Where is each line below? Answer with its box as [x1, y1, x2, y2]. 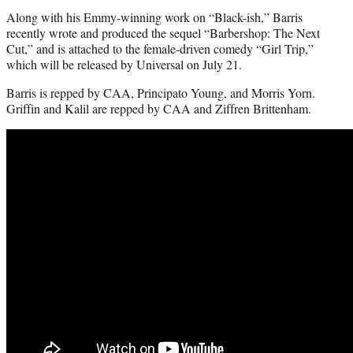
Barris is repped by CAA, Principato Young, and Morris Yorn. [6, 84, 315, 102]
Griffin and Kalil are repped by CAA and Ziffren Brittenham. [6, 100, 311, 117]
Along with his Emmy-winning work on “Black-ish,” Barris [6, 9, 303, 26]
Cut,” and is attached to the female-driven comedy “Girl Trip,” [6, 40, 314, 58]
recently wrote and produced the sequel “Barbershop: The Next [6, 24, 320, 42]
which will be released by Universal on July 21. [6, 56, 242, 73]
